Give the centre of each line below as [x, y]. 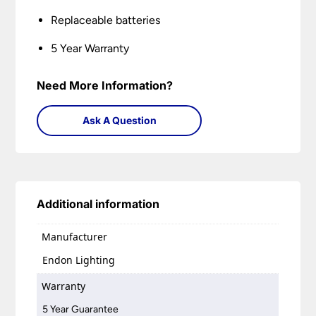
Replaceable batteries [106, 20]
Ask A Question [119, 121]
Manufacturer [75, 237]
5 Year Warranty [90, 49]
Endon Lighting [79, 260]
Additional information [98, 204]
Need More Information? [105, 86]
